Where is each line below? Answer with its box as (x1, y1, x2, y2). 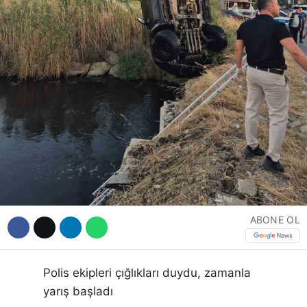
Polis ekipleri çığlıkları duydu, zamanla (43, 266, 251, 280)
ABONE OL (249, 214, 300, 226)
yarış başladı (43, 284, 113, 299)
